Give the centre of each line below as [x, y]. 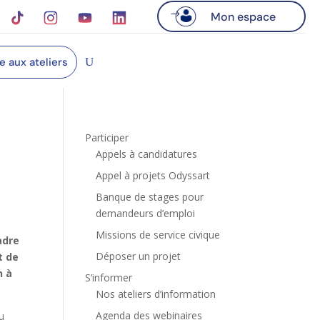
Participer [107, 137]
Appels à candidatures [147, 154]
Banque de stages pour [150, 196]
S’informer [109, 277]
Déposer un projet [139, 256]
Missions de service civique [158, 234]
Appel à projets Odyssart [153, 175]
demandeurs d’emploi [146, 213]
